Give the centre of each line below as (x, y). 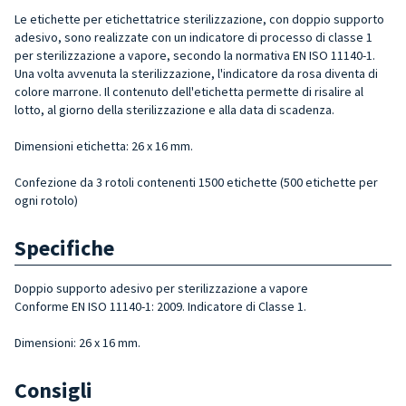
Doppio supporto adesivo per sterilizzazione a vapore (161, 288)
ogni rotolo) (46, 200)
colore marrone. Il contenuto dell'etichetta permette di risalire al (189, 91)
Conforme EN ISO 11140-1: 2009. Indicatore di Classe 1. (160, 306)
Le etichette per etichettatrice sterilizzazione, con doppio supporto (199, 19)
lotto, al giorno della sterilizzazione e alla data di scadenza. (174, 109)
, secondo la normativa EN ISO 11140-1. (271, 55)
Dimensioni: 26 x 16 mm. (77, 342)
